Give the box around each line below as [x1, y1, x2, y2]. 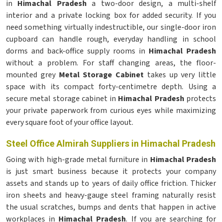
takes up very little [144, 69, 216, 80]
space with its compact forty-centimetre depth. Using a [6, 81, 216, 92]
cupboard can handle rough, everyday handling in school [6, 34, 216, 45]
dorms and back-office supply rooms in [6, 46, 149, 56]
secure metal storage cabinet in [6, 93, 118, 104]
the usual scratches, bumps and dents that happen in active [6, 202, 216, 213]
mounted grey [6, 69, 59, 80]
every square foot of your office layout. [6, 117, 133, 128]
